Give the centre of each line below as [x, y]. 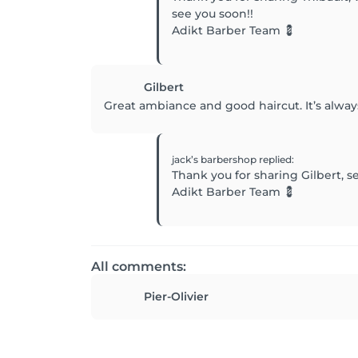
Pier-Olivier [176, 296]
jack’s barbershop [215, 159]
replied [275, 159]
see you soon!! [213, 14]
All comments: [139, 267]
